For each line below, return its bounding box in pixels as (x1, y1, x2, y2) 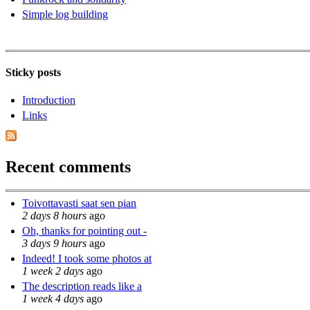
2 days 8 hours (22, 210, 86, 222)
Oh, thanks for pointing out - (22, 225, 147, 237)
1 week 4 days (22, 293, 84, 305)
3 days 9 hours (22, 237, 86, 250)
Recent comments (6, 157, 131, 176)
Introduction (22, 93, 75, 106)
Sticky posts (6, 66, 61, 79)
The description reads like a (22, 280, 142, 293)
